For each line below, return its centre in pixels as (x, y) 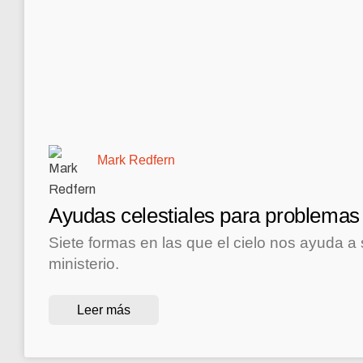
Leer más (104, 310)
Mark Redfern (136, 160)
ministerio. (84, 264)
